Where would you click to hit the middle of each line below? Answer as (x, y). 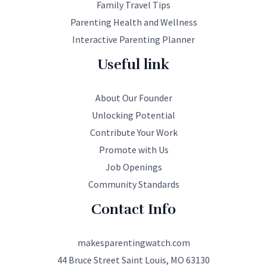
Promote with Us (133, 149)
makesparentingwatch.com (133, 242)
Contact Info (133, 209)
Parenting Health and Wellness (133, 22)
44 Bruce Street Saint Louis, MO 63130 (133, 260)
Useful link (133, 65)
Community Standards (133, 184)
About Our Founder (133, 97)
